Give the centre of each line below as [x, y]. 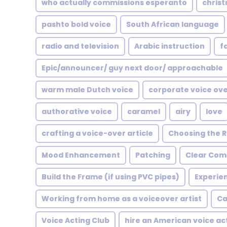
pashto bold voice [76, 24]
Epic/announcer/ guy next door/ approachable [132, 68]
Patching [153, 155]
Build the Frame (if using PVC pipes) [110, 177]
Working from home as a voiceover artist [122, 199]
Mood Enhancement [81, 155]
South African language [173, 24]
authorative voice [77, 111]
